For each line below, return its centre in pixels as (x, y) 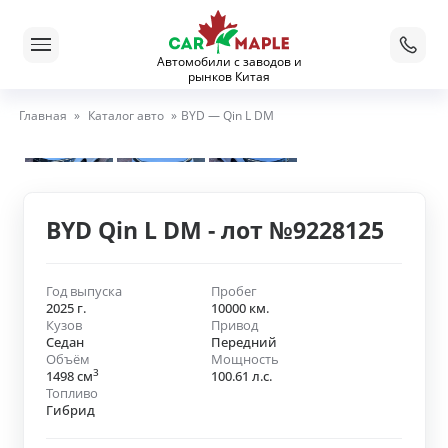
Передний (243, 342)
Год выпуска (84, 291)
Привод (234, 325)
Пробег (233, 291)
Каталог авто (125, 115)
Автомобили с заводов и (229, 61)
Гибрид (70, 410)
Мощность (244, 359)
